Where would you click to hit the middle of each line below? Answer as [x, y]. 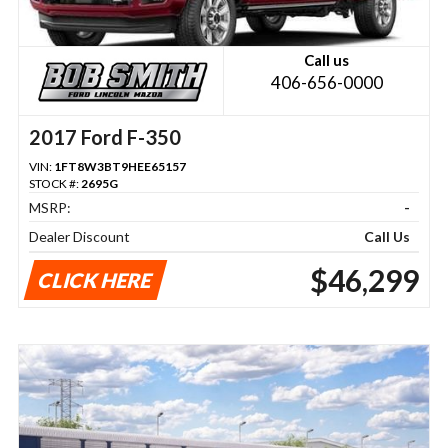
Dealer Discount [79, 237]
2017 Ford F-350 [104, 137]
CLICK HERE [95, 280]
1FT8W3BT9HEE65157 [119, 167]
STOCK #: [54, 184]
